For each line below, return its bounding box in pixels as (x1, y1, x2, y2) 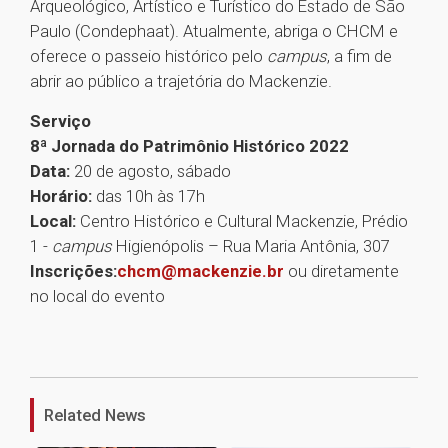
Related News (44, 405, 146, 426)
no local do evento (30, 286, 165, 307)
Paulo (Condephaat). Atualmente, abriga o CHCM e (30, 21, 398, 42)
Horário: (30, 186, 92, 207)
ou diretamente (284, 261, 399, 282)
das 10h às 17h (92, 186, 205, 207)
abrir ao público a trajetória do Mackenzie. (30, 71, 332, 92)
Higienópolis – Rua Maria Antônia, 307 (116, 236, 390, 257)
